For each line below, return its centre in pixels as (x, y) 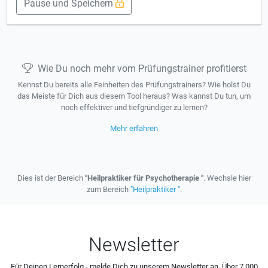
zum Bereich (108, 189)
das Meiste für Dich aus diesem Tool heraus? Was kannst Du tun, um (134, 96)
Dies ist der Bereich (51, 178)
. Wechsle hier (227, 178)
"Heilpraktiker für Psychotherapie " (144, 178)
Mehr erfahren (134, 128)
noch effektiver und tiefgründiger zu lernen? (134, 107)
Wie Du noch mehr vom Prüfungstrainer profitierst (142, 68)
